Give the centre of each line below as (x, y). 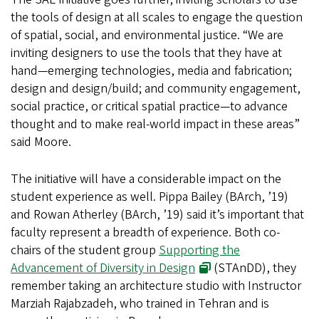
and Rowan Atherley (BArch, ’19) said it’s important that (157, 215)
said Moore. (44, 142)
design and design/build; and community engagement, (156, 89)
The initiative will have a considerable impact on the (146, 179)
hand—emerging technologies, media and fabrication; (151, 71)
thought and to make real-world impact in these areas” (155, 125)
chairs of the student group (85, 251)
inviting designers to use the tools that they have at (146, 53)
